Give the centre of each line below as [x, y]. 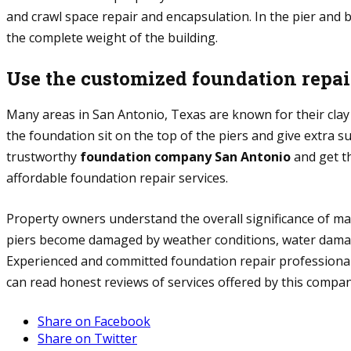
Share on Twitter [87, 339]
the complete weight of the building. [114, 37]
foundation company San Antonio [185, 157]
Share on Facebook [94, 322]
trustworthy [43, 157]
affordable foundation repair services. [119, 178]
